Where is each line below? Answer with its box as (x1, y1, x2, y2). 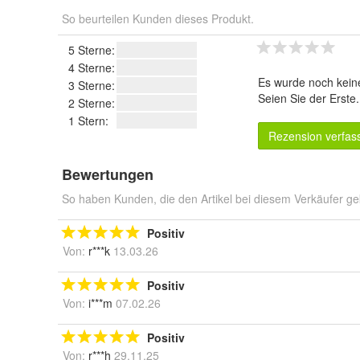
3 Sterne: (68, 77, 115, 94)
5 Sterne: (68, 42, 115, 59)
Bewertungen (62, 164, 153, 186)
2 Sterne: (68, 95, 115, 112)
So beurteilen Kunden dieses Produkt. (62, 10, 254, 27)
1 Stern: (68, 112, 108, 129)
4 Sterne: (68, 59, 115, 76)
